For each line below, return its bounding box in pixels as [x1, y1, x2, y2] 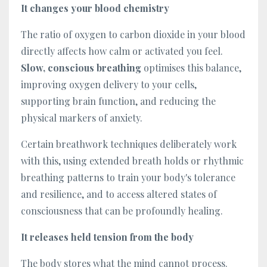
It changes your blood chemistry [21, 1, 169, 14]
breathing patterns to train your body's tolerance [21, 170, 235, 184]
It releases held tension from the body [21, 230, 194, 243]
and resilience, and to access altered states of [21, 187, 217, 200]
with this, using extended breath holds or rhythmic [21, 154, 244, 167]
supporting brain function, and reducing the [21, 94, 216, 107]
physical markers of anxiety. [21, 111, 142, 124]
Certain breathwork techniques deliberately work [21, 137, 237, 150]
